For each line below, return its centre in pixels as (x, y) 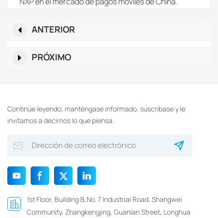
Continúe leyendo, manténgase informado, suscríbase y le (96, 109)
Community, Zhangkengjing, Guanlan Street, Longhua (109, 212)
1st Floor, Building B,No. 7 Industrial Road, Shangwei (104, 200)
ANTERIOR (53, 29)
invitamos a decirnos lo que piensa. (61, 121)
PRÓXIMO (51, 57)
